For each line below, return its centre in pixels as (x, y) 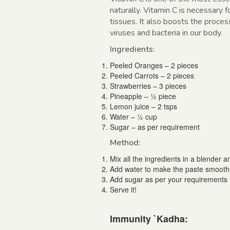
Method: (125, 143)
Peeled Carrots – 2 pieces (152, 76)
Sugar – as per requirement (155, 127)
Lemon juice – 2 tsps (143, 107)
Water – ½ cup (133, 117)
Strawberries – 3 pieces (148, 86)
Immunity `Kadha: (149, 219)
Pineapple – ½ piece (143, 96)
